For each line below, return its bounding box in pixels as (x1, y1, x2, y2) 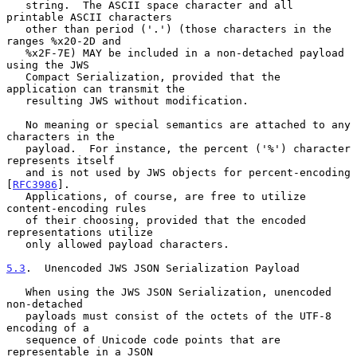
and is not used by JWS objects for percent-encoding (6, 166, 25, 178)
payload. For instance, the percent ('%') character (6, 142, 25, 155)
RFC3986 (13, 178, 57, 190)
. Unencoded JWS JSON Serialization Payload (25, 261, 300, 274)
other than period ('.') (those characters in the (6, 22, 25, 35)
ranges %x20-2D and (6, 34, 121, 47)
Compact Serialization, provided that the (6, 70, 25, 83)
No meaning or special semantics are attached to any (6, 118, 25, 131)
